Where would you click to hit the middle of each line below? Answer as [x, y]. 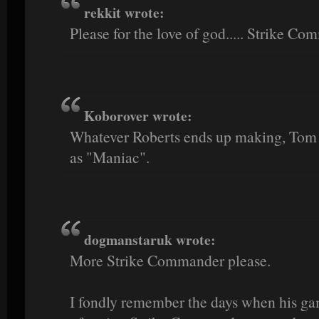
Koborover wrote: [138, 116]
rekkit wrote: [124, 13]
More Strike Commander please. [170, 260]
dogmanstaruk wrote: [150, 239]
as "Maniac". [110, 157]
